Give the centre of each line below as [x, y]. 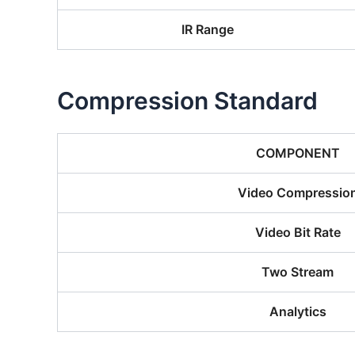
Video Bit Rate [298, 232]
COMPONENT [298, 153]
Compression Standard [187, 101]
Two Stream [298, 272]
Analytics [298, 311]
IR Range [208, 29]
